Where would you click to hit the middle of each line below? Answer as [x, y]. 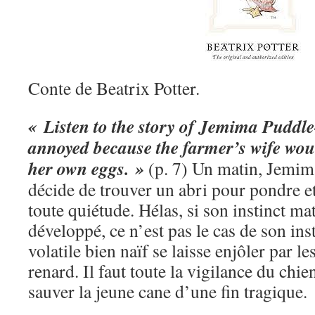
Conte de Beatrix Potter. [114, 88]
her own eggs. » [86, 168]
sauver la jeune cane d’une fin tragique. [168, 291]
